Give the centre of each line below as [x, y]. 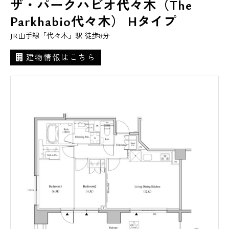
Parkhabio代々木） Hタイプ [94, 21]
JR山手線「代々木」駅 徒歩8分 [60, 36]
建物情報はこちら [61, 58]
